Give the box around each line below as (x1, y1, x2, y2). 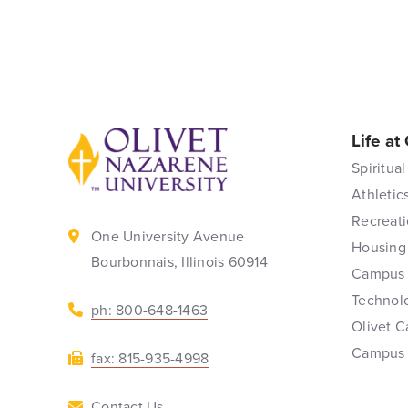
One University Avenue (91, 226, 245, 247)
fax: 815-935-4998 (91, 348, 209, 369)
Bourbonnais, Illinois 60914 (91, 251, 268, 272)
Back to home (67, 128, 158, 150)
